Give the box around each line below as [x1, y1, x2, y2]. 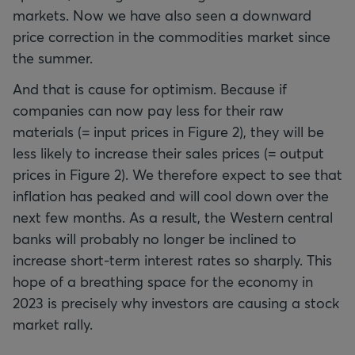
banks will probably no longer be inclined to [13, 228, 296, 248]
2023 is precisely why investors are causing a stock [13, 292, 339, 312]
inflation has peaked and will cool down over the [13, 185, 329, 205]
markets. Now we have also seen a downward [13, 5, 311, 25]
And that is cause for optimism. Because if [13, 78, 287, 98]
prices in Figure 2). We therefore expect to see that [13, 164, 342, 184]
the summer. [13, 48, 93, 67]
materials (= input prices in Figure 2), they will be [13, 121, 324, 141]
